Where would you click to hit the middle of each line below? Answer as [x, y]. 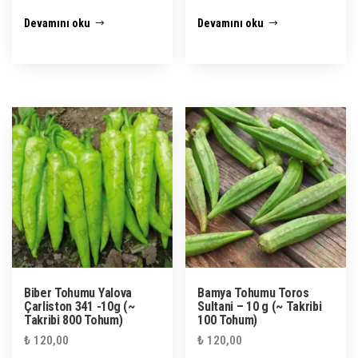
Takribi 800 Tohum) [74, 320]
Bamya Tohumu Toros [253, 292]
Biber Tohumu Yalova [78, 292]
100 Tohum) [228, 320]
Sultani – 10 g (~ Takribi [260, 306]
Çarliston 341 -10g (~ [80, 306]
